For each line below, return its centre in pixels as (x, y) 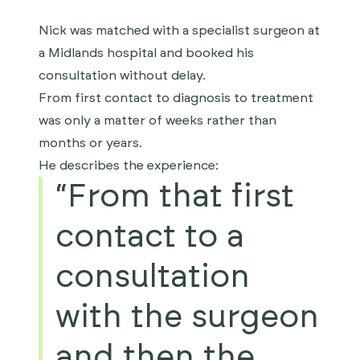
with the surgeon (187, 317)
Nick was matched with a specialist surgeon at (179, 31)
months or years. (90, 143)
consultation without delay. (122, 76)
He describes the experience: (129, 166)
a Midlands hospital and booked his (146, 53)
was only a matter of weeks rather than (157, 121)
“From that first (175, 197)
